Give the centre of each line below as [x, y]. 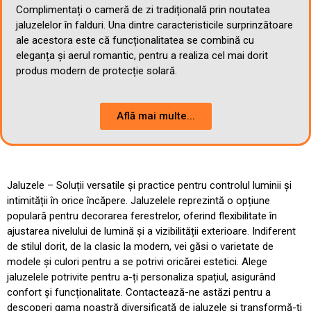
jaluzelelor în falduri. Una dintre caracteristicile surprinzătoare [154, 25]
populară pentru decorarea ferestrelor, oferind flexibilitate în [142, 216]
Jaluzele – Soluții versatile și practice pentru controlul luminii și [149, 185]
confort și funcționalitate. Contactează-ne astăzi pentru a [139, 292]
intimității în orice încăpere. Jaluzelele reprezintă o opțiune [138, 200]
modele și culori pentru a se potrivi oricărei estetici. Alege [137, 261]
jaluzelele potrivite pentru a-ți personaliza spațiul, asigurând [141, 277]
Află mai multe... [155, 116]
